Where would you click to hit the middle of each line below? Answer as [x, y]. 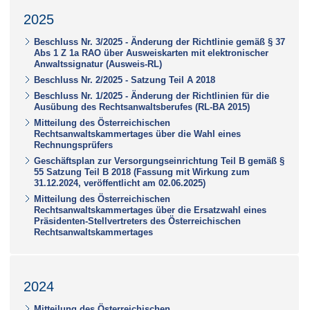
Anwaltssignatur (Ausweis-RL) [98, 64]
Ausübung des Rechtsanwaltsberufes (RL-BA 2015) [142, 107]
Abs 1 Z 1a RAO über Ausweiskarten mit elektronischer [151, 53]
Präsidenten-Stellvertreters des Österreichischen [137, 221]
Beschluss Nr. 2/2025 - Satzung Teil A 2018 [125, 80]
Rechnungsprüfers [73, 145]
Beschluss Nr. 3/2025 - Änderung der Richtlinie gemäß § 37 [159, 42]
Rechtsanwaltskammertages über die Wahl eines [137, 134]
